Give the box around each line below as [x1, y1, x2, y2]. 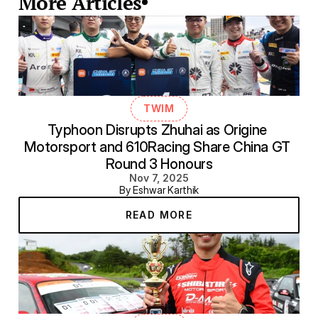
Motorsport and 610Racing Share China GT [24, 138, 290, 155]
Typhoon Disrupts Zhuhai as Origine [48, 121, 267, 138]
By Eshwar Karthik [119, 183, 199, 196]
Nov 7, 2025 [129, 171, 189, 184]
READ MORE [125, 208, 193, 221]
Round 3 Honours [105, 155, 213, 172]
